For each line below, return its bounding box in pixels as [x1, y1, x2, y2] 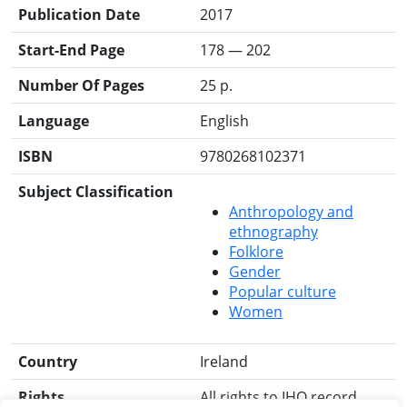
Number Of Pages [18, 75, 144, 95]
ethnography [229, 222, 318, 242]
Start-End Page [18, 40, 124, 60]
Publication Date [18, 5, 140, 25]
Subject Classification [18, 182, 174, 202]
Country [18, 352, 77, 372]
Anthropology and [229, 202, 353, 222]
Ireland [200, 352, 248, 372]
